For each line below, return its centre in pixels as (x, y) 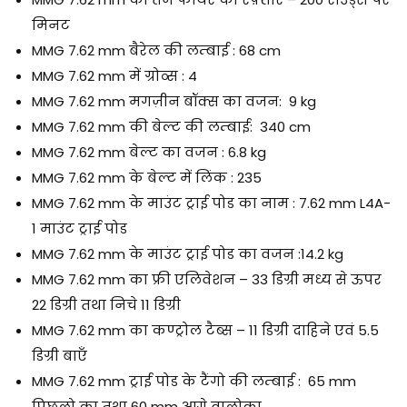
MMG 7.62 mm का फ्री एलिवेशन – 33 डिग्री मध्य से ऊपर (207, 280)
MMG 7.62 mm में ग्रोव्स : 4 (116, 76)
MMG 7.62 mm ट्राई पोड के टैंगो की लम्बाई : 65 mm (194, 382)
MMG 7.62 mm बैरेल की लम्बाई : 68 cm (158, 51)
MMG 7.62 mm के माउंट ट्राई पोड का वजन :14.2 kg (189, 254)
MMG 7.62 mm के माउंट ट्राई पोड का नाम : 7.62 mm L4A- (211, 203)
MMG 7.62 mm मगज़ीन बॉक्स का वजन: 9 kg (176, 102)
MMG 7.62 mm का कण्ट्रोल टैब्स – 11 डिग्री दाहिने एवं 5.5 (205, 331)
